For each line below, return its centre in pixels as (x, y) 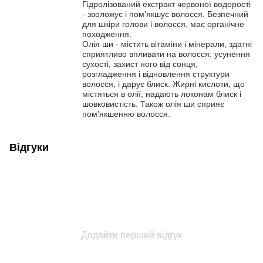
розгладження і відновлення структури (156, 74)
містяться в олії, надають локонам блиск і (162, 94)
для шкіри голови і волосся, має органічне (163, 24)
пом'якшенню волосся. (126, 114)
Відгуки (29, 147)
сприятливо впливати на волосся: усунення (166, 54)
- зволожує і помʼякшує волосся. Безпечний (165, 14)
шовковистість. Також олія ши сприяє (153, 104)
